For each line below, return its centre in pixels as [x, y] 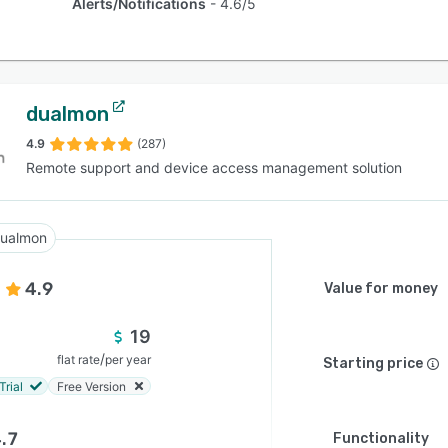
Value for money [381, 288]
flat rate [78, 359]
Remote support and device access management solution [214, 167]
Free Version [91, 386]
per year [128, 359]
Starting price [373, 363]
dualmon [67, 114]
